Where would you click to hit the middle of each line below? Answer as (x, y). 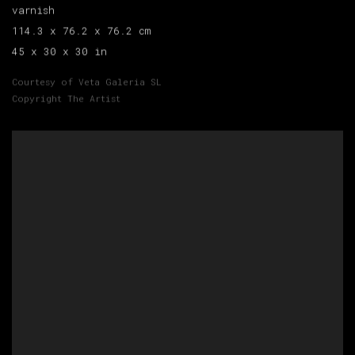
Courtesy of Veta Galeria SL (87, 82)
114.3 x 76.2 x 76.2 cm (81, 31)
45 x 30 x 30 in (59, 52)
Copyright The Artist (66, 99)
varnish (33, 11)
